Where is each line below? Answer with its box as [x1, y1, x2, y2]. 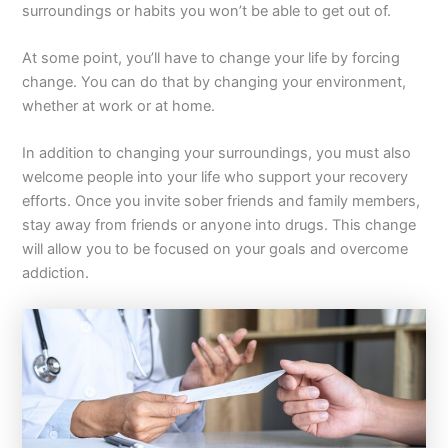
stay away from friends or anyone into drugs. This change [22, 216, 417, 235]
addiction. [22, 264, 90, 283]
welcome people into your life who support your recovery [22, 168, 409, 187]
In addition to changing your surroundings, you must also [22, 144, 412, 163]
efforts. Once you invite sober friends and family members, [22, 192, 421, 211]
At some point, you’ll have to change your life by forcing [22, 49, 401, 68]
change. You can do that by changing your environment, [22, 73, 407, 92]
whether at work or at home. [22, 97, 216, 116]
